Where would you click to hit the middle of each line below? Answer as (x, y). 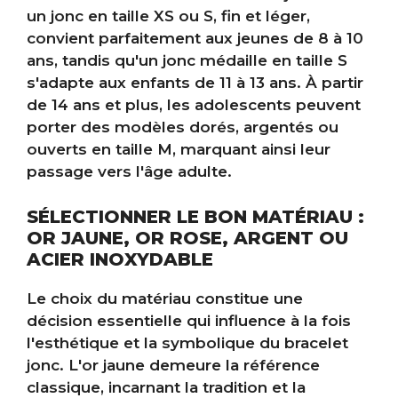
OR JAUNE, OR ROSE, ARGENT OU (187, 238)
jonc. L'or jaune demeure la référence (173, 365)
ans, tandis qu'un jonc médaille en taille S (187, 61)
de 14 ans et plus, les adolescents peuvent (194, 105)
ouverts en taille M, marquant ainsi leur (179, 150)
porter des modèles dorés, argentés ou (183, 127)
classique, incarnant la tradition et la (166, 387)
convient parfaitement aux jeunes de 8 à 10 (195, 39)
